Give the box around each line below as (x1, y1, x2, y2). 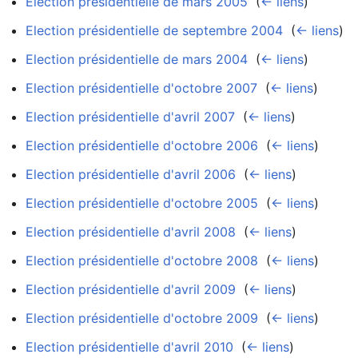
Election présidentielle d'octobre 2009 (26, 309, 258, 326)
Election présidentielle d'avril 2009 (26, 280, 236, 297)
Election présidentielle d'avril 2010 (26, 338, 233, 355)
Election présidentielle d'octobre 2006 (26, 137, 258, 153)
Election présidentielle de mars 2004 (26, 50, 248, 67)
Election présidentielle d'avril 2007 (26, 108, 235, 125)
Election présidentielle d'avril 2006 (26, 165, 236, 182)
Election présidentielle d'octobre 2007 (26, 79, 257, 96)
